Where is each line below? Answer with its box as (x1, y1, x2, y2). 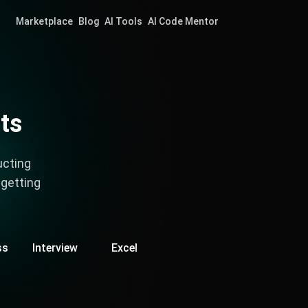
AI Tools (104, 15, 142, 27)
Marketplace (16, 15, 73, 27)
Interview (32, 241, 78, 254)
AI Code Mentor (148, 15, 219, 27)
